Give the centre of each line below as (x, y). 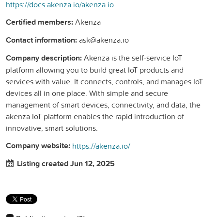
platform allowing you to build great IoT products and (95, 70)
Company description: (44, 58)
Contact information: (41, 40)
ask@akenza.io (103, 40)
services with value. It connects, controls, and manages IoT (104, 82)
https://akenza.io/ (101, 146)
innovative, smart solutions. (52, 128)
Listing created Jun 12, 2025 (66, 164)
